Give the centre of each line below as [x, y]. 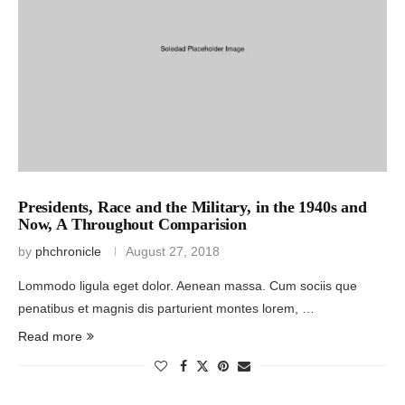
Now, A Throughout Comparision [132, 224]
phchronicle [68, 251]
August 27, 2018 [173, 251]
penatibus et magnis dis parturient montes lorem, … [166, 308]
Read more [50, 336]
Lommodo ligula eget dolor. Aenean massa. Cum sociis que [188, 285]
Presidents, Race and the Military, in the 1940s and [193, 207]
